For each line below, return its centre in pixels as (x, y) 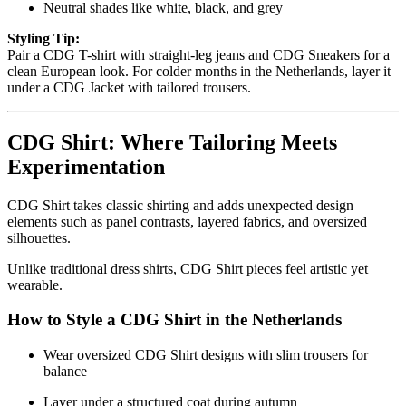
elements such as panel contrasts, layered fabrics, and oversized (187, 221)
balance (65, 371)
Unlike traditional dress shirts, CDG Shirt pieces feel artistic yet (188, 268)
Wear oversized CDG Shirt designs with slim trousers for (206, 354)
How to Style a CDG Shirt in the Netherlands (174, 320)
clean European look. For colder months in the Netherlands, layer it (199, 71)
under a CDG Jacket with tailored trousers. (129, 87)
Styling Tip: (43, 38)
